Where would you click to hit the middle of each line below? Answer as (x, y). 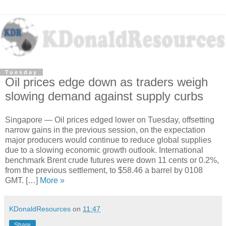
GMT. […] (22, 181)
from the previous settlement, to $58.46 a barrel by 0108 (104, 171)
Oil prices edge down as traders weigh (106, 82)
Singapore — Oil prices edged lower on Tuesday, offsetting (110, 120)
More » (52, 181)
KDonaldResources (40, 209)
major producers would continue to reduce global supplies (108, 140)
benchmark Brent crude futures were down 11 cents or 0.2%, (112, 160)
